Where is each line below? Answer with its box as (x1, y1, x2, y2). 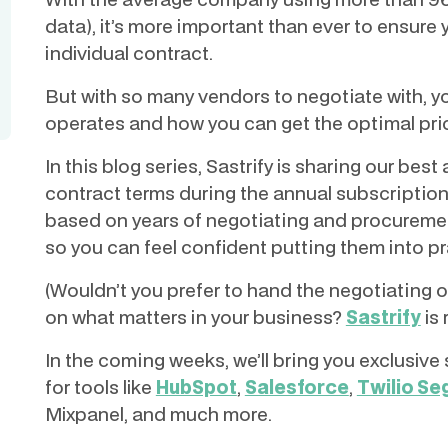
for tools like (44, 374, 156, 399)
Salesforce (244, 374, 349, 399)
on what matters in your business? (44, 304, 346, 329)
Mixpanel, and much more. (44, 401, 272, 426)
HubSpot (155, 374, 237, 399)
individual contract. (44, 40, 217, 65)
